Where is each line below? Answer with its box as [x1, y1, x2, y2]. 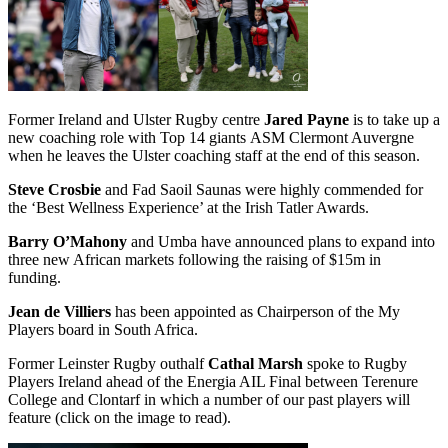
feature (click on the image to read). [8, 408, 235, 426]
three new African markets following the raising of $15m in [8, 250, 381, 268]
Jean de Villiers [8, 302, 111, 320]
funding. [8, 268, 65, 286]
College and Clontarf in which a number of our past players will [8, 390, 410, 408]
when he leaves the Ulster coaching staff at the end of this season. [8, 146, 424, 164]
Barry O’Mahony [8, 232, 131, 250]
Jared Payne [264, 110, 353, 128]
